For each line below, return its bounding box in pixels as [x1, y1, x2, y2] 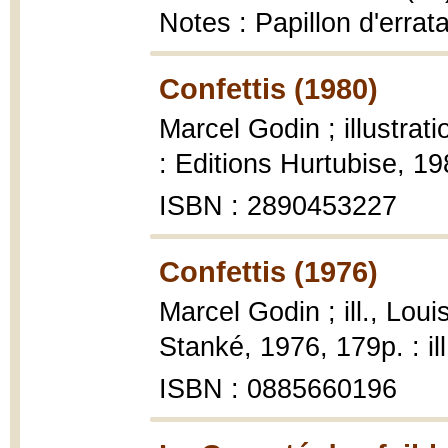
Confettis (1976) [159, 255, 378, 288]
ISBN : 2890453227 [159, 191, 397, 221]
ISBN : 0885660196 [159, 374, 397, 404]
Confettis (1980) [159, 72, 378, 105]
